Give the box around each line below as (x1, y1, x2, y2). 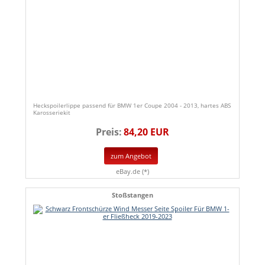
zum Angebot (111, 151, 151, 160)
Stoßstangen (112, 190, 153, 199)
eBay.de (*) (116, 166, 149, 176)
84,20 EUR (124, 125, 169, 139)
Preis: (96, 125, 122, 139)
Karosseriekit (33, 108, 70, 117)
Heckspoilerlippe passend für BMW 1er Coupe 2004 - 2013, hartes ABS (33, 101, 231, 110)
